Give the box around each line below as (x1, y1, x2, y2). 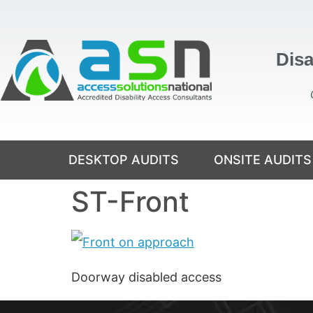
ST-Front (71, 184, 189, 219)
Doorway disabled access (71, 270, 221, 285)
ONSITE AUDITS (213, 152, 312, 167)
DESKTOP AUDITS (68, 152, 179, 167)
